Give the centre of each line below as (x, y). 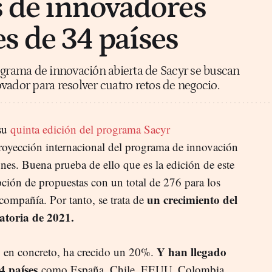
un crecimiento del (192, 199)
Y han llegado (192, 251)
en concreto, (33, 251)
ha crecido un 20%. (110, 251)
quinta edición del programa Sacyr (90, 129)
